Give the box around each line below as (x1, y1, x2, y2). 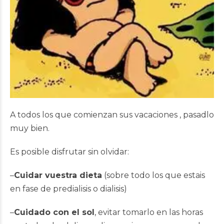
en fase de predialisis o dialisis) (10, 184, 127, 193)
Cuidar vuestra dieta (14, 170, 102, 180)
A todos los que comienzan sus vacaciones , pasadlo (10, 110, 214, 119)
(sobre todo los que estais (102, 170, 205, 180)
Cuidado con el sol (14, 207, 94, 217)
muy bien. (10, 123, 49, 133)
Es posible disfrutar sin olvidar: (10, 147, 129, 156)
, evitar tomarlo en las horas (94, 207, 203, 217)
